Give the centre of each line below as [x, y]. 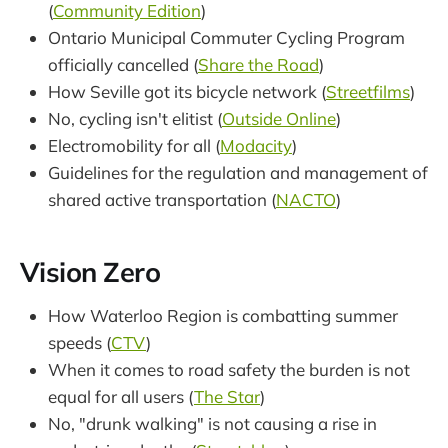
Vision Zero [90, 271]
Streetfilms [368, 92]
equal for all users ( [121, 396]
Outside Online [279, 119]
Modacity [256, 146]
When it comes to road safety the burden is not [229, 369]
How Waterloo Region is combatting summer [223, 315]
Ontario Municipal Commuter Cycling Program [226, 38]
